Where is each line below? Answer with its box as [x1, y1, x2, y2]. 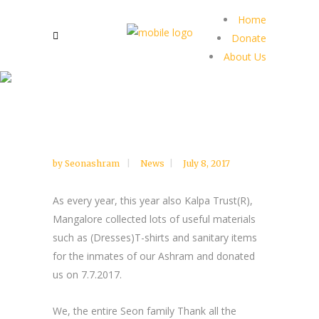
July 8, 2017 [183, 158, 230, 169]
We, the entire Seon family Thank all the [53, 304, 236, 318]
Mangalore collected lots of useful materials [53, 212, 256, 226]
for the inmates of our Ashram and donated [53, 249, 255, 263]
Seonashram [65, 158, 122, 169]
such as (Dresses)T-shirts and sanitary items [53, 231, 257, 244]
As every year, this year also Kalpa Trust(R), [53, 194, 253, 207]
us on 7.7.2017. [53, 268, 122, 281]
